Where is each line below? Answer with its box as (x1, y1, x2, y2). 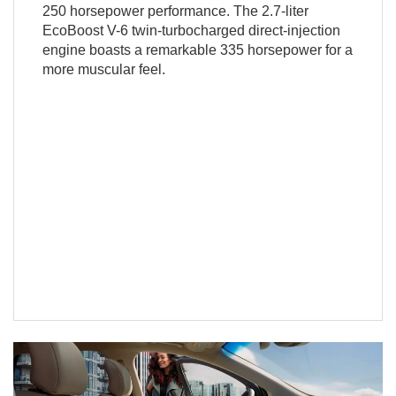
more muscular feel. (42, 61, 165, 77)
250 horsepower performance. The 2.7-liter (42, 3, 308, 19)
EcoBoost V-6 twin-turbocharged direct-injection (42, 22, 340, 38)
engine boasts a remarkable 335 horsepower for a (42, 42, 353, 57)
